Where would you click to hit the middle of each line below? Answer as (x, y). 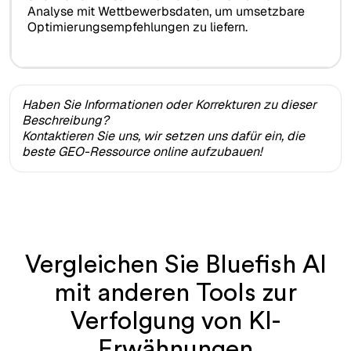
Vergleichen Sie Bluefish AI (175, 264)
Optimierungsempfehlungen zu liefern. (137, 27)
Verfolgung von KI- (175, 321)
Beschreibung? (65, 120)
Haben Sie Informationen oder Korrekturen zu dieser (169, 104)
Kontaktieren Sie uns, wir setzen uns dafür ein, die (163, 136)
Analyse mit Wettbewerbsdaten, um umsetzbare (166, 12)
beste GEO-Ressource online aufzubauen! (142, 151)
